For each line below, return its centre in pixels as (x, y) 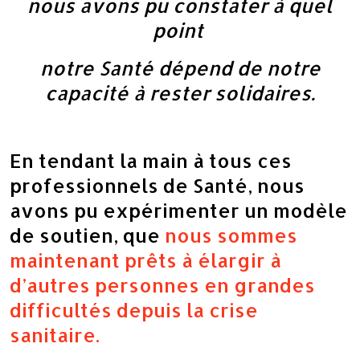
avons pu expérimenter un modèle (178, 210)
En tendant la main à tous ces (151, 160)
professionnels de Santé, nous (157, 185)
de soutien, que (87, 235)
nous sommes (231, 235)
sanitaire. (55, 335)
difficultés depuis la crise (134, 310)
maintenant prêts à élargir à (145, 260)
